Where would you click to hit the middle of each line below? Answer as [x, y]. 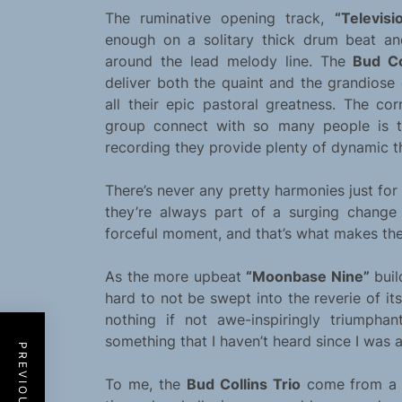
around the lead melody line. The [229, 61]
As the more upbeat [176, 277]
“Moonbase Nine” [308, 277]
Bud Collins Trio [243, 385]
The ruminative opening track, [220, 18]
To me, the [146, 385]
